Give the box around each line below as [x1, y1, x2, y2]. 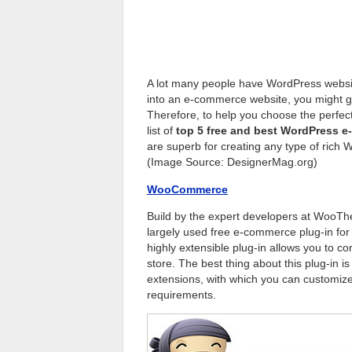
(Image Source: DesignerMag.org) [147, 156, 317, 169]
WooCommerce [147, 182, 228, 196]
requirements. [147, 288, 216, 301]
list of [147, 124, 176, 137]
